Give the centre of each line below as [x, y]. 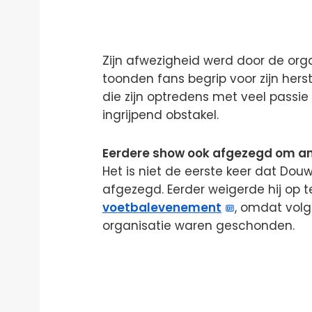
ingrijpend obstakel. [161, 115]
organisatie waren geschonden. [198, 226]
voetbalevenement [162, 208]
